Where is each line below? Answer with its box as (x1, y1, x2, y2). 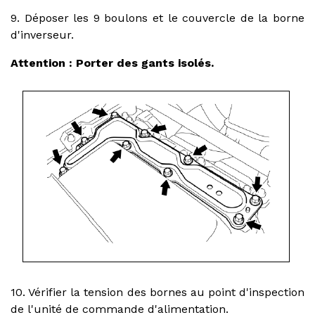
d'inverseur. (11, 27, 74, 41)
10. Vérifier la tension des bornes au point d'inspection (11, 285, 304, 299)
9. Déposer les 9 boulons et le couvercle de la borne (11, 11, 304, 25)
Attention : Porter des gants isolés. (11, 56, 214, 70)
